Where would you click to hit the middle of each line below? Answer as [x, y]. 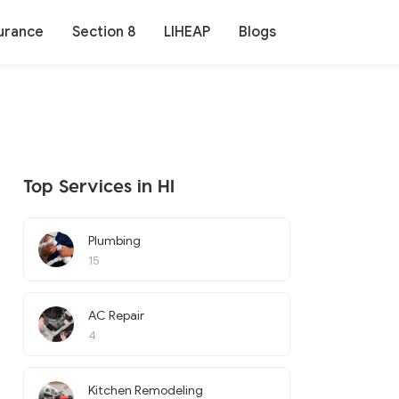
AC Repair [116, 316]
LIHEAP [187, 32]
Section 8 [104, 32]
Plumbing [114, 241]
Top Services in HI [99, 185]
